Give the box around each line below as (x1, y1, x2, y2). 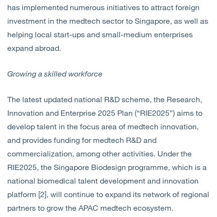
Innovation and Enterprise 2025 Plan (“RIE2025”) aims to (7, 108, 202, 117)
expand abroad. (7, 43, 61, 52)
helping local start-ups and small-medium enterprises (7, 30, 193, 39)
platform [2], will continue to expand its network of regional (7, 189, 209, 199)
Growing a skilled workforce (7, 69, 103, 78)
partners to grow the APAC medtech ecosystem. (7, 203, 173, 212)
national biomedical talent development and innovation (7, 176, 199, 185)
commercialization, (7, 149, 76, 158)
